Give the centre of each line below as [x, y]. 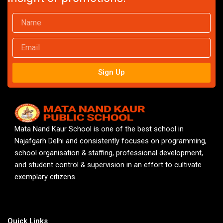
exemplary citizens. [46, 176]
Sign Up [111, 72]
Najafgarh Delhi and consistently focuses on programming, [111, 141]
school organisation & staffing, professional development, [109, 153]
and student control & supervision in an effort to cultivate [108, 165]
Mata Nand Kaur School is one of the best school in [99, 129]
